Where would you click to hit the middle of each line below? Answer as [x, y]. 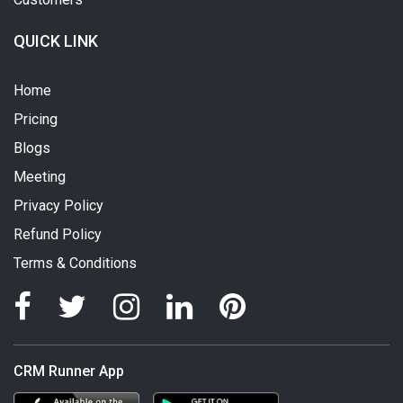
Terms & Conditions [75, 263]
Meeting [40, 176]
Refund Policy [58, 234]
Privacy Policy [58, 205]
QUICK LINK [56, 40]
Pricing [36, 119]
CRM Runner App [69, 371]
